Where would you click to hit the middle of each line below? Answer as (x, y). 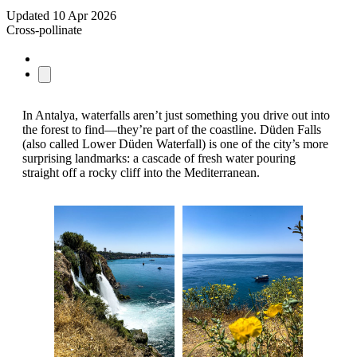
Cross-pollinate (44, 30)
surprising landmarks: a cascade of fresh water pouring (159, 159)
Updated (28, 16)
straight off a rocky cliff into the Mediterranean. (141, 173)
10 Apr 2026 (83, 16)
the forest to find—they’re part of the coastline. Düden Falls (172, 130)
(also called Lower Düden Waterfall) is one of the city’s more (175, 144)
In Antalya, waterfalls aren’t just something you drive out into (176, 116)
